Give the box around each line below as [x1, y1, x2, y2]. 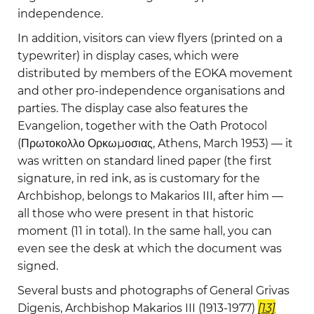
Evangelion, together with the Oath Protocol [18, 119, 267, 133]
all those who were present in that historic [18, 207, 254, 221]
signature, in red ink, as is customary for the [18, 172, 260, 186]
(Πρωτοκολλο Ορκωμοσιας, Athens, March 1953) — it [18, 137, 293, 151]
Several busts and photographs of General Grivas [18, 284, 289, 298]
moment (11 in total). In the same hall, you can [18, 224, 272, 238]
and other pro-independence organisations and [18, 84, 285, 98]
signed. [18, 259, 58, 273]
